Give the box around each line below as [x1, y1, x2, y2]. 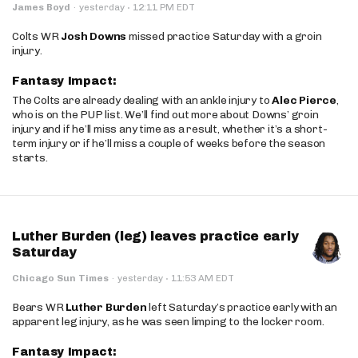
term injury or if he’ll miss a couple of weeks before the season [12, 137, 326, 150]
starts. [12, 151, 48, 165]
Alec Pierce [272, 93, 337, 107]
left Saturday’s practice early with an [146, 300, 337, 314]
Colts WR [12, 30, 62, 43]
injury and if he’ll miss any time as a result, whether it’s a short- [12, 122, 328, 136]
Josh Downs [61, 30, 127, 43]
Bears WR [12, 300, 66, 314]
